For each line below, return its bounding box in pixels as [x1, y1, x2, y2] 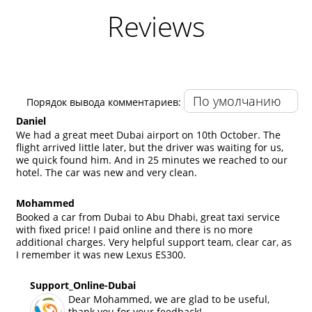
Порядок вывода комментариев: [26, 95, 181, 109]
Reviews [107, 6, 205, 45]
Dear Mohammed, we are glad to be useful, [68, 292, 270, 306]
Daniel [16, 114, 46, 127]
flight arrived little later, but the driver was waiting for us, [16, 140, 283, 154]
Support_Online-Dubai [30, 278, 136, 292]
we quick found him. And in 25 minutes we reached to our [16, 153, 288, 166]
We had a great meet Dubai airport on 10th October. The [16, 127, 281, 141]
